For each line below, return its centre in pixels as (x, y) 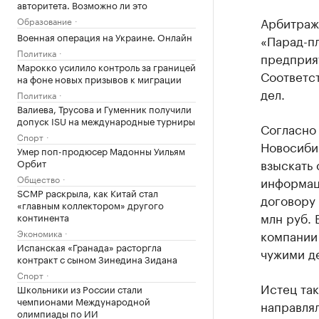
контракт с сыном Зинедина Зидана (97, 258)
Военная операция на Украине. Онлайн (105, 36)
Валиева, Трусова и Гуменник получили (104, 108)
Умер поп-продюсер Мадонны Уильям (101, 150)
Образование (45, 20)
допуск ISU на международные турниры (106, 120)
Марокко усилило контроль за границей (106, 66)
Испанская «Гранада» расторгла (89, 246)
